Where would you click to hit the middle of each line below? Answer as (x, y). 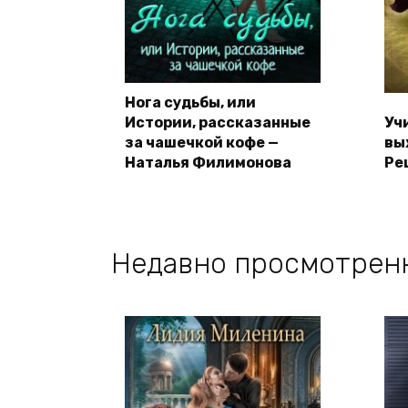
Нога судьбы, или (190, 103)
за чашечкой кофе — (202, 143)
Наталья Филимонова (208, 163)
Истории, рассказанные (218, 123)
